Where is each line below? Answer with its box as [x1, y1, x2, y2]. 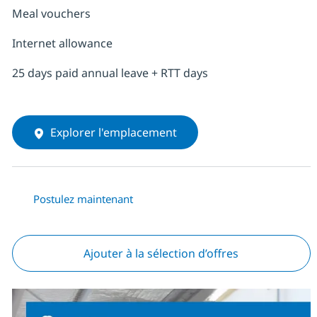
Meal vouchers [11, 6, 91, 22]
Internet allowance [11, 35, 113, 52]
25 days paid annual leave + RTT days [11, 65, 208, 81]
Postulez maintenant [33, 192, 133, 207]
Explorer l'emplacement [50, 125, 177, 141]
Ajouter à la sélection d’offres [83, 246, 239, 262]
